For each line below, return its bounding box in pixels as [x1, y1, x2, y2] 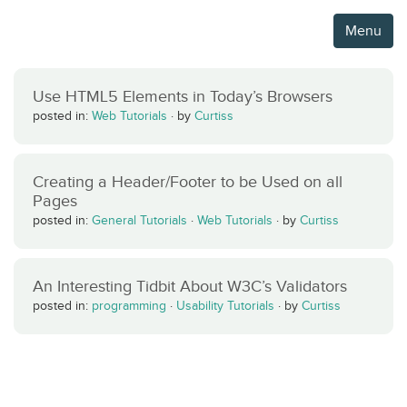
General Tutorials [92, 213, 187, 227]
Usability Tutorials [176, 299, 274, 313]
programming [92, 299, 166, 313]
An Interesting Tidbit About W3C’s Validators [33, 277, 347, 295]
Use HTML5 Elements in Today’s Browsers [33, 87, 333, 105]
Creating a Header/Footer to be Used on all [33, 173, 342, 191]
